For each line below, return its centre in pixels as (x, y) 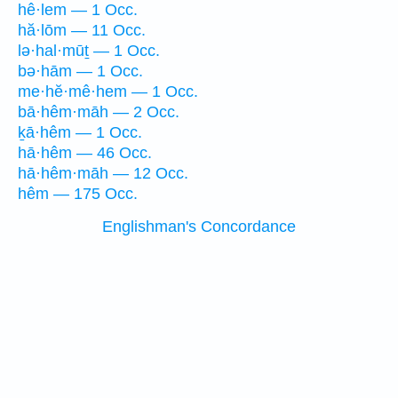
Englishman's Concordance (199, 227)
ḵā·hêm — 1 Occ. (80, 132)
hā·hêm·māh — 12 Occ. (103, 173)
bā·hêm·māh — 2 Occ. (99, 112)
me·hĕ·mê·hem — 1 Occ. (108, 92)
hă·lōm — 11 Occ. (82, 30)
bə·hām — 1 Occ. (80, 71)
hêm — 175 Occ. (78, 194)
